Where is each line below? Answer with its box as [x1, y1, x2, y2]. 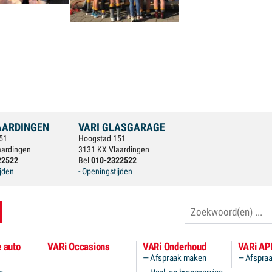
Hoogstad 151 [78, 134, 126, 143]
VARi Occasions [47, 240, 110, 253]
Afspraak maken [149, 253, 206, 263]
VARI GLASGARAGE [78, 121, 165, 134]
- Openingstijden [78, 166, 132, 176]
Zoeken [185, 200, 208, 209]
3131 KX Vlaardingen [78, 144, 149, 154]
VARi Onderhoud [142, 240, 206, 253]
